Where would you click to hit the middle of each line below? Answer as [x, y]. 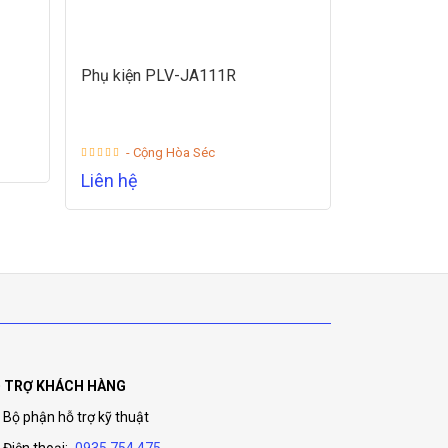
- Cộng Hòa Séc [170, 153]
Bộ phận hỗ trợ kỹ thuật [76, 417]
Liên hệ [109, 181]
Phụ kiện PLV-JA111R [158, 76]
